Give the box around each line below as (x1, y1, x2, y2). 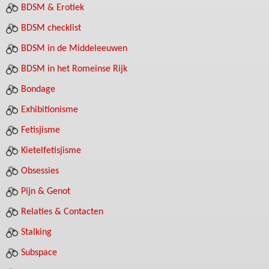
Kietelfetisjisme (21, 146, 81, 156)
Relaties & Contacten (21, 207, 103, 217)
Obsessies (21, 166, 59, 176)
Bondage (21, 85, 55, 94)
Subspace (21, 248, 57, 258)
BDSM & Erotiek (21, 3, 84, 13)
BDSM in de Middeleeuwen (21, 44, 127, 53)
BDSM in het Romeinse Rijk (21, 64, 127, 74)
